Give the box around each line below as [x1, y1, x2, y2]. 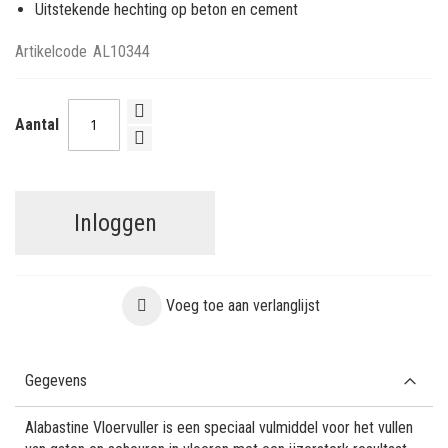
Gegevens [25, 370, 87, 390]
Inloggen [73, 208, 157, 237]
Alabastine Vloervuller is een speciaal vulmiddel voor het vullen [25, 417, 413, 437]
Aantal [15, 115, 59, 135]
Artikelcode [15, 41, 87, 61]
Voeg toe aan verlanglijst [165, 295, 320, 315]
